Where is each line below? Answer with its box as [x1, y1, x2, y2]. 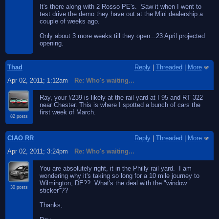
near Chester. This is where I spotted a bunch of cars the [40, 101, 201, 109]
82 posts [10, 114, 28, 119]
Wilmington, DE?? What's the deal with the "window [40, 179, 187, 187]
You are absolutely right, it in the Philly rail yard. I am [40, 165, 192, 173]
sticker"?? [40, 187, 68, 195]
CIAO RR [7, 134, 34, 142]
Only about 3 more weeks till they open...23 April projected [40, 32, 205, 40]
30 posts [10, 185, 28, 190]
